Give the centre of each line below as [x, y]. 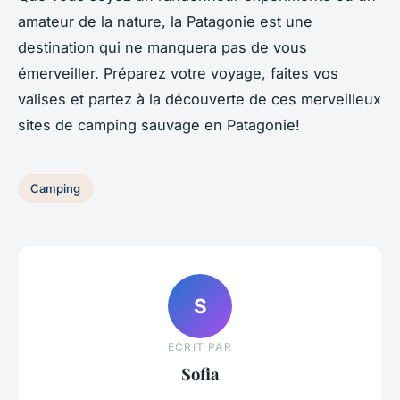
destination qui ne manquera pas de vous [162, 48]
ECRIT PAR [200, 346]
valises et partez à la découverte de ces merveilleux [200, 100]
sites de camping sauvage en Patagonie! [159, 125]
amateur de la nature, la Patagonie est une [165, 22]
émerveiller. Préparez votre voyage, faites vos [178, 74]
